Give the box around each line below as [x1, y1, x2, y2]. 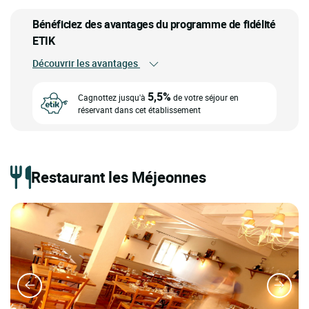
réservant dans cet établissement [78, 104, 203, 116]
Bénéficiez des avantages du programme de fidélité [32, 16, 276, 32]
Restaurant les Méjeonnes [31, 166, 206, 187]
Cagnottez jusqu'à [78, 92, 148, 103]
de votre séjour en [171, 92, 239, 103]
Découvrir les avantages [32, 56, 140, 70]
